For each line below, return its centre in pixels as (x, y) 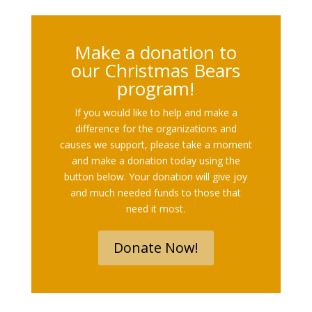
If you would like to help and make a (156, 113)
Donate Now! (156, 248)
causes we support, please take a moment (156, 145)
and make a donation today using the (156, 161)
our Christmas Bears (156, 71)
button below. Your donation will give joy (156, 177)
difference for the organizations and (156, 129)
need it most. (156, 209)
